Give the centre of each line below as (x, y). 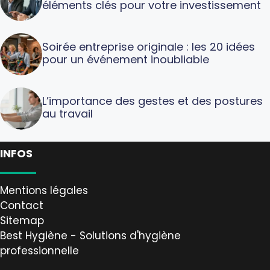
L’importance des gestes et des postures (152, 101)
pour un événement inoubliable (126, 59)
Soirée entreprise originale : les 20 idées (149, 46)
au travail (67, 113)
